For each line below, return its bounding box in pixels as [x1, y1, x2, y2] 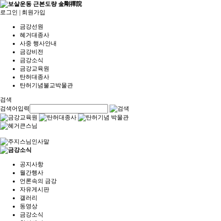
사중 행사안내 [20, 40, 57, 47]
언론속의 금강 [20, 178, 57, 184]
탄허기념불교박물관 [20, 82, 73, 89]
